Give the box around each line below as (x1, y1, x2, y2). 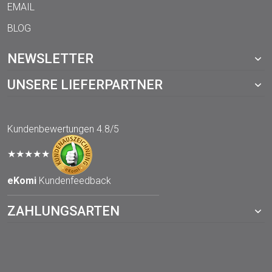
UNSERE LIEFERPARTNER (7, 77, 163, 93)
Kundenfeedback (36, 174, 111, 186)
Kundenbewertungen (7, 123, 94, 135)
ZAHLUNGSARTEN (7, 203, 120, 219)
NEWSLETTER (7, 51, 93, 67)
